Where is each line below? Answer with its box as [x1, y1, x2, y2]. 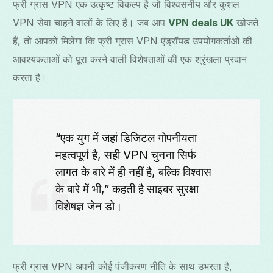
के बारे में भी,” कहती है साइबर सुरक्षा [55, 182, 199, 197]
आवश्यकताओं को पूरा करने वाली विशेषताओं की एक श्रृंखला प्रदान [13, 53, 247, 66]
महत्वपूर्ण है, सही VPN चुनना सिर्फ [55, 147, 197, 163]
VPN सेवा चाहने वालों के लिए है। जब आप [13, 16, 169, 29]
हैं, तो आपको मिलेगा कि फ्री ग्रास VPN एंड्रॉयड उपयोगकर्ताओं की [13, 35, 253, 48]
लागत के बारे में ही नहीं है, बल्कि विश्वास [55, 165, 212, 180]
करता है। [13, 71, 48, 84]
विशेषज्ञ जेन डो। [55, 199, 123, 214]
